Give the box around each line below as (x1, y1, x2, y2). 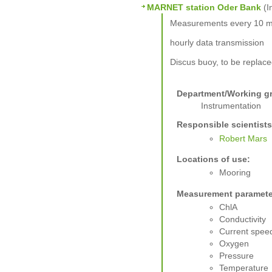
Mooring (219, 168, 251, 178)
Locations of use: (177, 154, 251, 164)
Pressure (219, 250, 254, 260)
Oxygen (219, 238, 250, 248)
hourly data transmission (169, 37, 264, 47)
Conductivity (219, 214, 267, 224)
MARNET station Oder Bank (147, 2, 261, 13)
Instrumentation (201, 100, 262, 110)
